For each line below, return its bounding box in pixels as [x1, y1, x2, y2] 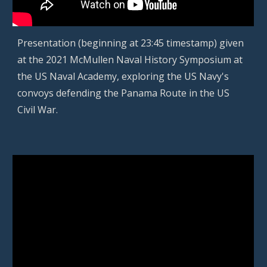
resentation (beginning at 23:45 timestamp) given [23, 36, 244, 50]
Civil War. [17, 103, 58, 117]
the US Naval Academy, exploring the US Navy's [17, 70, 229, 83]
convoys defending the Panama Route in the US [17, 86, 230, 100]
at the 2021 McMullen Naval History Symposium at [17, 53, 243, 67]
